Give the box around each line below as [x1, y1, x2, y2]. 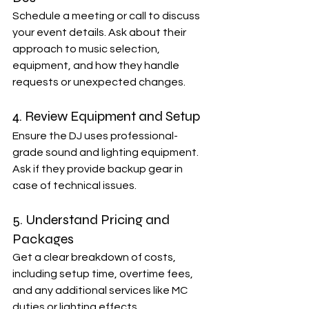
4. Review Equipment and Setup [12, 107, 200, 125]
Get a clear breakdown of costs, [12, 251, 178, 263]
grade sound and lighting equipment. [12, 146, 201, 158]
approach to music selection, [12, 43, 162, 54]
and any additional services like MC [12, 284, 190, 296]
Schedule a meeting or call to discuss [12, 10, 202, 21]
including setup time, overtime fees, [12, 268, 195, 279]
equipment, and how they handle [12, 59, 181, 71]
